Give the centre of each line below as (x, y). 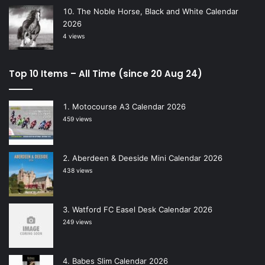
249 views (77, 222)
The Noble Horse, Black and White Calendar (158, 12)
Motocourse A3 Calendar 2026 (129, 107)
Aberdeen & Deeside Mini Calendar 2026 (147, 158)
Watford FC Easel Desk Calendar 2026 (142, 210)
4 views (74, 37)
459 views (77, 119)
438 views (77, 171)
